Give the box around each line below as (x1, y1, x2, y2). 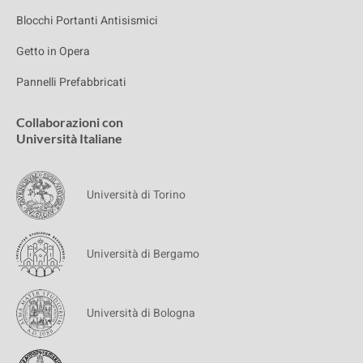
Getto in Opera (16, 42, 90, 60)
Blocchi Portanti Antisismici (16, 11, 158, 29)
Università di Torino (87, 186, 186, 204)
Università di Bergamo (87, 246, 199, 263)
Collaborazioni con (16, 113, 123, 130)
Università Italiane (16, 130, 122, 146)
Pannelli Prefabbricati (16, 73, 126, 91)
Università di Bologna (87, 305, 195, 322)
